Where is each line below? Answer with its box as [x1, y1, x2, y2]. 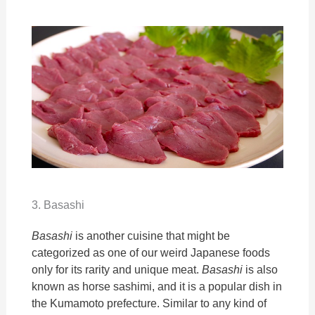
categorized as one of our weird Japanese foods [32, 246, 271, 259]
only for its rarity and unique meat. [32, 263, 202, 276]
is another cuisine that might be [72, 229, 231, 242]
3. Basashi [32, 198, 85, 211]
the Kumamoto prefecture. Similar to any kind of [32, 297, 267, 309]
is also [243, 263, 278, 276]
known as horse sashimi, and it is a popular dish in [32, 280, 283, 292]
